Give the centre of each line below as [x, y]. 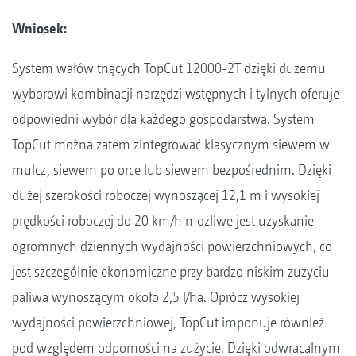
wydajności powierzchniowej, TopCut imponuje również [168, 322]
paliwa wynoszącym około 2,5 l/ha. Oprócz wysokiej [156, 296]
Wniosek [38, 28]
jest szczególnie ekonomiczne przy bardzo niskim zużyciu [171, 271]
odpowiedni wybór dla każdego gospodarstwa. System [163, 118]
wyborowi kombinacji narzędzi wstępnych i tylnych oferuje [176, 93]
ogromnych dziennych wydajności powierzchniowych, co [172, 246]
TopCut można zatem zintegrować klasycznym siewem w [171, 144]
